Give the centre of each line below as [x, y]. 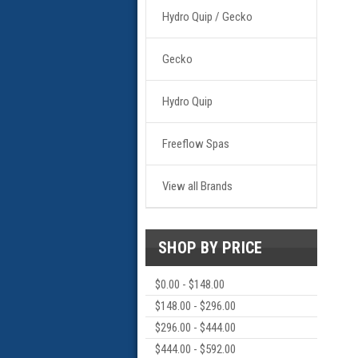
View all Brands [197, 186]
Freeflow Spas [196, 144]
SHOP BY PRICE [211, 248]
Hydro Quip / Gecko [207, 17]
